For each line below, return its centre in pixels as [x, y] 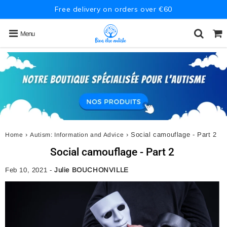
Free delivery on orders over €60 [113, 9]
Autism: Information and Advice [77, 135]
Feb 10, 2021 [26, 170]
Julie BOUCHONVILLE [91, 170]
